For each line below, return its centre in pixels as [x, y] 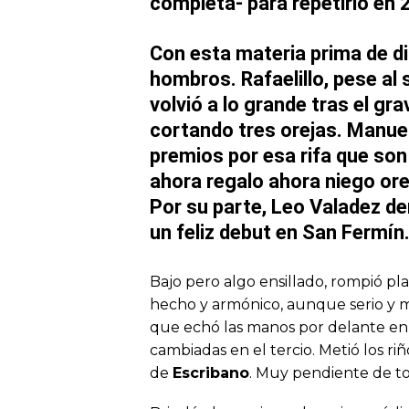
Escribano [211, 372]
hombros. [195, 79]
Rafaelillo [283, 79]
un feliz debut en [224, 232]
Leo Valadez [326, 206]
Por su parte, [210, 206]
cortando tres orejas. [248, 130]
